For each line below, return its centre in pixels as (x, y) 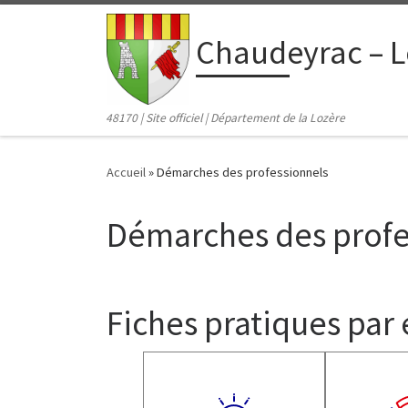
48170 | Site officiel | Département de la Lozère (226, 118)
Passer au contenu (77, 26)
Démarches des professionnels (243, 173)
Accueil (126, 173)
